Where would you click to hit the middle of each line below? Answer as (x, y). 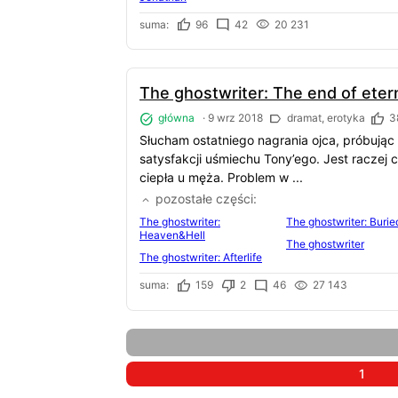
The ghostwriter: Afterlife (201, 258)
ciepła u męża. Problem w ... (221, 178)
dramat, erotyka (325, 118)
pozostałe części (203, 199)
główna (175, 118)
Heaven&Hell (172, 235)
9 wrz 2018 (235, 118)
